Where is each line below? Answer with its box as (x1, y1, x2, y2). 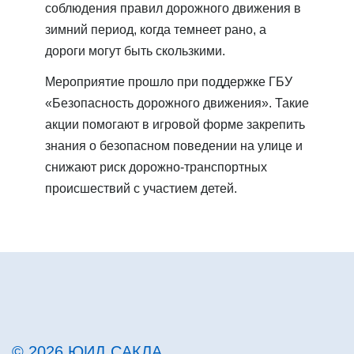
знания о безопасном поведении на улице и (45, 138, 303, 153)
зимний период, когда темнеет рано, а (45, 22, 266, 36)
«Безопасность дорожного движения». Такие (45, 96, 309, 110)
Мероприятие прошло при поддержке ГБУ (45, 74, 292, 88)
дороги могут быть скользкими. (45, 43, 225, 58)
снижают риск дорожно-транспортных (45, 160, 267, 174)
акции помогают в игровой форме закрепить (45, 117, 305, 131)
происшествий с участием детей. (45, 181, 237, 195)
